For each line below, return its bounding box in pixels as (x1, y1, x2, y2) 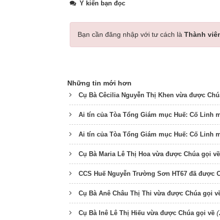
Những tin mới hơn (67, 79, 132, 87)
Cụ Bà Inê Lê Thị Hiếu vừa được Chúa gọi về (79, 209, 215, 217)
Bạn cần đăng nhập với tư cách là (78, 30, 184, 38)
